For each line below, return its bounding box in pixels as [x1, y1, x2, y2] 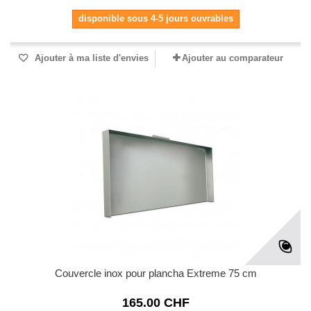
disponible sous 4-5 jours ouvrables [78, 13, 233, 24]
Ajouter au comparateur [182, 53, 283, 64]
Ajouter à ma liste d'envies [32, 53, 149, 64]
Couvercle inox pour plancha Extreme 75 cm [54, 267, 257, 280]
